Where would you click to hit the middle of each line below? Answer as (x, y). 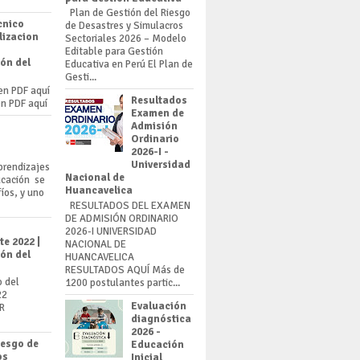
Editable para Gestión (114, 52)
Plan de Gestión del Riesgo (128, 13)
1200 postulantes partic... (123, 282)
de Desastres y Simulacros (124, 26)
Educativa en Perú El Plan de (129, 65)
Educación (158, 344)
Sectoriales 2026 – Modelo (126, 39)
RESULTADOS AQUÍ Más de (125, 270)
